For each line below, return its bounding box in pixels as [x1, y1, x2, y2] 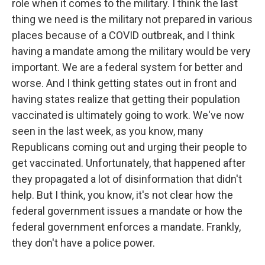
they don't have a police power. [12, 237, 155, 249]
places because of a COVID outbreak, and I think [12, 29, 235, 41]
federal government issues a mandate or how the [12, 205, 243, 217]
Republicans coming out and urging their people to [12, 141, 247, 153]
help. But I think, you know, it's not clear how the [12, 189, 233, 201]
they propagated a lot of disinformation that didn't [12, 173, 242, 185]
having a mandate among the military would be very [12, 45, 251, 57]
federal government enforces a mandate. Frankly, [12, 221, 241, 233]
